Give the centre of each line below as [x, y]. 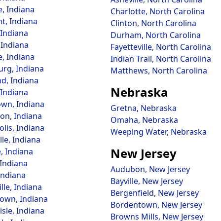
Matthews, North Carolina [159, 71]
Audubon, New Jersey [150, 169]
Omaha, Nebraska [144, 120]
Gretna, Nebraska [144, 108]
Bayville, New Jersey [147, 181]
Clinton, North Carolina [153, 23]
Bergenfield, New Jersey [155, 193]
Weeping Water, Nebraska [159, 132]
